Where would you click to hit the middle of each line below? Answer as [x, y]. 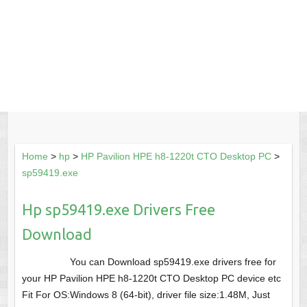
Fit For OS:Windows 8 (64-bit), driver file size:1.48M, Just [146, 295]
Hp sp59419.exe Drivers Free [118, 210]
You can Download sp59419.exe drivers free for [173, 262]
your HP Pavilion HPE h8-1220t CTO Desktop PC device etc [151, 279]
